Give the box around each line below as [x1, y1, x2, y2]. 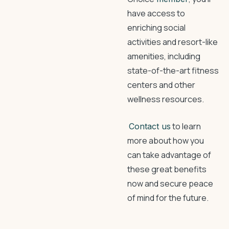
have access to [127, 8, 185, 19]
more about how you [127, 135, 204, 146]
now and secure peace [127, 178, 213, 189]
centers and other [127, 79, 195, 90]
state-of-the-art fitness [127, 65, 219, 76]
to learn [171, 121, 201, 132]
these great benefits [127, 164, 207, 175]
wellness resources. [127, 94, 204, 105]
